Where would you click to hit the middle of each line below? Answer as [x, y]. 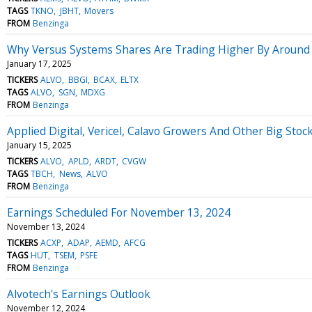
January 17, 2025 [39, 63]
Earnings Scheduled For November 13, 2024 [119, 212]
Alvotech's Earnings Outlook [79, 294]
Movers [99, 10]
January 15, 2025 [39, 145]
